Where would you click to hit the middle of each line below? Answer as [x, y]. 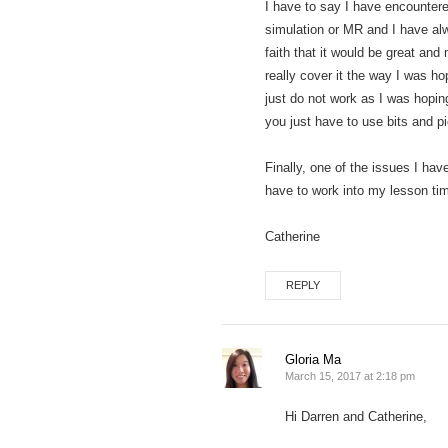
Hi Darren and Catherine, [356, 416]
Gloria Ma [313, 359]
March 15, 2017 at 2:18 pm [350, 376]
